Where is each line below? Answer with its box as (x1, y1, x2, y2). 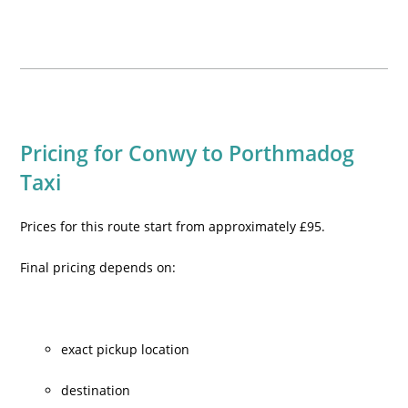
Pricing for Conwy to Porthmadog (20, 138, 355, 168)
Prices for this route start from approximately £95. (20, 218, 326, 235)
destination (61, 382, 131, 399)
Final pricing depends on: (20, 259, 177, 276)
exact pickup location (61, 341, 190, 358)
